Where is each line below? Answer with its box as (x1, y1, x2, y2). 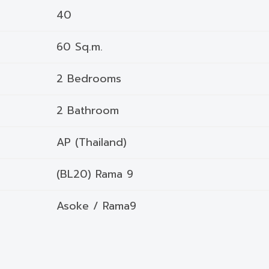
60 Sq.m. (56, 38, 103, 55)
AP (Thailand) (56, 134, 127, 151)
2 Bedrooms (56, 70, 121, 87)
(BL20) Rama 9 (56, 166, 133, 183)
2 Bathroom (56, 102, 119, 119)
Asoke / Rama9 (56, 198, 136, 214)
